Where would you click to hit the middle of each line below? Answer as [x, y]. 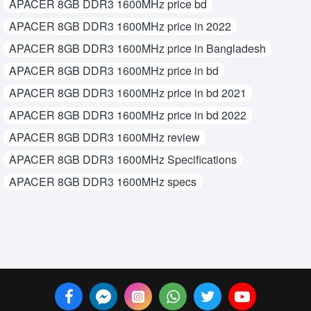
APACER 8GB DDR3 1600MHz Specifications [123, 159]
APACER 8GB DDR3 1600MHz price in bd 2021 [128, 92]
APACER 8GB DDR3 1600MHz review [104, 137]
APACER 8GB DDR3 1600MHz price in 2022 [120, 26]
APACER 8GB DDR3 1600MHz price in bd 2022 [128, 115]
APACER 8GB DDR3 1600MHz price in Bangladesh [137, 48]
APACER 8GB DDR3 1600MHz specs [103, 181]
